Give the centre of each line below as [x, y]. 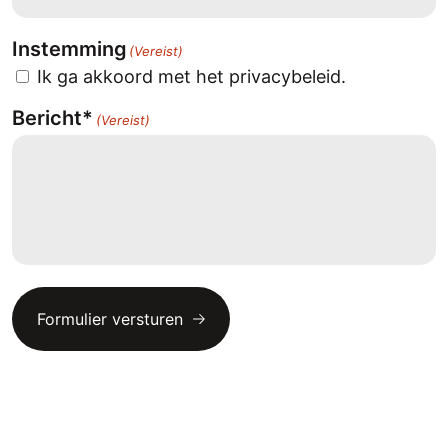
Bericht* [52, 117]
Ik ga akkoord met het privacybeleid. [191, 76]
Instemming [69, 48]
